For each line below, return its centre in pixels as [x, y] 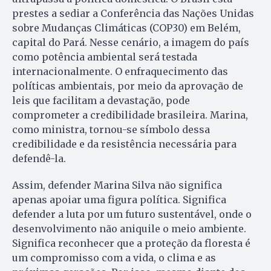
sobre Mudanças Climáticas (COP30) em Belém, [126, 28]
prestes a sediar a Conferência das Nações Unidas [133, 14]
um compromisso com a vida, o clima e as [114, 258]
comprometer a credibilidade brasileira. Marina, [130, 115]
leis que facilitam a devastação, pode [101, 101]
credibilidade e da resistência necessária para [124, 144]
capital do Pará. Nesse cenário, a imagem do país [131, 43]
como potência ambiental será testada [105, 57]
